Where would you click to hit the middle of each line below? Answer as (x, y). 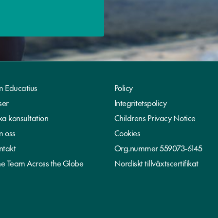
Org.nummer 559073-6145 (158, 148)
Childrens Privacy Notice (155, 118)
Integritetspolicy (140, 103)
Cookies (127, 133)
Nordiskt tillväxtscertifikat (156, 163)
